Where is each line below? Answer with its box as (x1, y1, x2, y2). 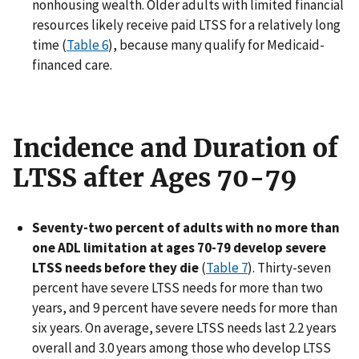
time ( (32, 35, 67, 54)
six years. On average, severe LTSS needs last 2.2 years (32, 318, 337, 337)
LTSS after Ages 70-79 (13, 161, 297, 194)
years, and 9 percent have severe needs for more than (32, 298, 337, 317)
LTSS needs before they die (32, 258, 199, 276)
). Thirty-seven (248, 258, 331, 276)
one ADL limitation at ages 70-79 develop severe (32, 238, 326, 256)
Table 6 (67, 35, 108, 54)
